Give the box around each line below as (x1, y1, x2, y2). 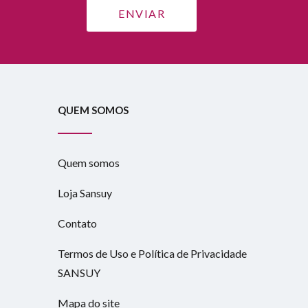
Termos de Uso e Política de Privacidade (58, 247, 247, 261)
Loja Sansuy (58, 186, 113, 200)
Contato (58, 217, 98, 230)
